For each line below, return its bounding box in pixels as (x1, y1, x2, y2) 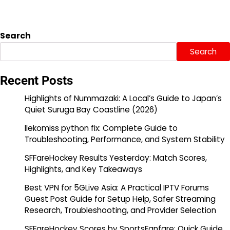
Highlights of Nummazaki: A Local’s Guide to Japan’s (25, 93, 222, 104)
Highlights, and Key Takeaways (25, 164, 142, 175)
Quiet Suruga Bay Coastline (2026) (25, 104, 158, 116)
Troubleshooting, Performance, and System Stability (25, 134, 225, 145)
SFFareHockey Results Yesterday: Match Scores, (25, 152, 207, 164)
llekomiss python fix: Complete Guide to (25, 123, 178, 134)
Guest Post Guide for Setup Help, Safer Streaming (25, 194, 216, 205)
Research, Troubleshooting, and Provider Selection (25, 205, 216, 216)
